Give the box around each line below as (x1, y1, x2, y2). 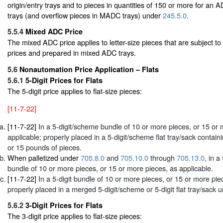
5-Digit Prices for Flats (25, 75, 103, 85)
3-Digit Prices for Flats (25, 200, 103, 210)
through (148, 152, 177, 163)
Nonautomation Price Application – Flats (19, 64, 159, 74)
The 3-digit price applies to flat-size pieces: (7, 211, 142, 221)
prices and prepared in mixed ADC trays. (7, 47, 136, 58)
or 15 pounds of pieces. (7, 141, 82, 152)
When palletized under (7, 152, 81, 163)
